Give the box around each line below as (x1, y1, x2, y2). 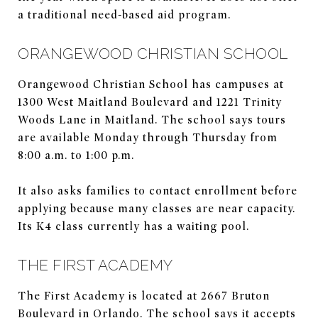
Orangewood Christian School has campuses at (18, 77, 284, 91)
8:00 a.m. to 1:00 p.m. (18, 148, 134, 162)
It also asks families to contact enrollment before (18, 184, 297, 197)
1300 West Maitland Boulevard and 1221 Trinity (18, 95, 282, 109)
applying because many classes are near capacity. (18, 202, 295, 215)
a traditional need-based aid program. (18, 8, 231, 21)
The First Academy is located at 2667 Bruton (18, 289, 270, 302)
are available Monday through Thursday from (18, 131, 278, 144)
